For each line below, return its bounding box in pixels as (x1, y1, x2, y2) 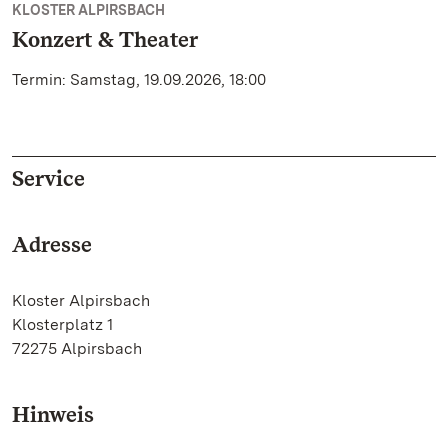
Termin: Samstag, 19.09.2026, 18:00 (12, 70, 266, 89)
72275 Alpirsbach (12, 339, 142, 358)
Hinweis (12, 401, 94, 427)
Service (12, 165, 85, 191)
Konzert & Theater (12, 26, 198, 52)
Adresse (12, 231, 92, 257)
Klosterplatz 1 (12, 315, 113, 334)
